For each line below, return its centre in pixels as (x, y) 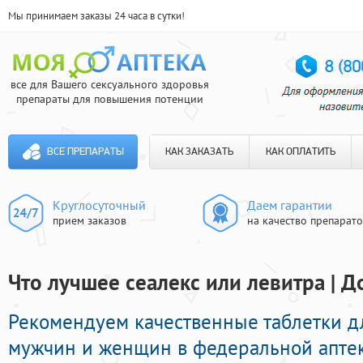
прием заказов (90, 220)
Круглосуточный (99, 205)
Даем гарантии (290, 205)
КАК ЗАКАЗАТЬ (199, 152)
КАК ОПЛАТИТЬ (300, 152)
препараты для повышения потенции (109, 99)
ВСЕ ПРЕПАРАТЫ (85, 152)
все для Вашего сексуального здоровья (109, 84)
